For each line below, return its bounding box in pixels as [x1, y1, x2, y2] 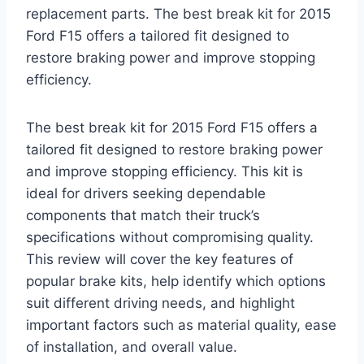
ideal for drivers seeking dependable [26, 185, 266, 202]
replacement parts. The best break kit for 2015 [26, 6, 331, 23]
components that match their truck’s [26, 207, 260, 224]
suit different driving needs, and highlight [26, 295, 295, 312]
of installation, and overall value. [26, 339, 237, 356]
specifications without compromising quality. [26, 229, 314, 246]
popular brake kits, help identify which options [26, 273, 326, 290]
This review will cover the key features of [26, 251, 293, 268]
